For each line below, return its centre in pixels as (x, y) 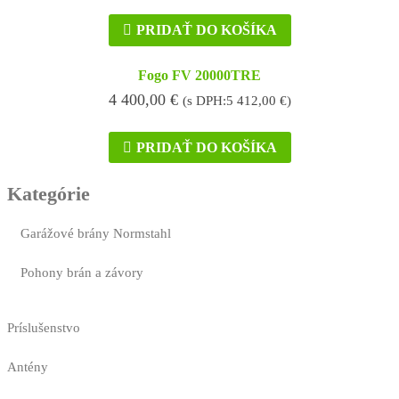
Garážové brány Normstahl (96, 234)
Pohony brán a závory (82, 273)
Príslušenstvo (44, 328)
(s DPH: (204, 100)
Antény (28, 367)
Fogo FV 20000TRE (199, 75)
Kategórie (49, 194)
